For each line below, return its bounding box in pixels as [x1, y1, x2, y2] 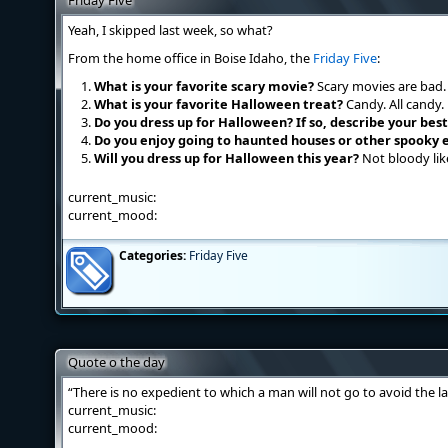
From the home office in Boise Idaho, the [68, 49, 313, 67]
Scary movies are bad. [313, 77, 446, 95]
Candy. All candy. [342, 95, 444, 113]
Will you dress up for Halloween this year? [93, 149, 359, 167]
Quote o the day [68, 353, 165, 371]
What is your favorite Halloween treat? [93, 95, 343, 113]
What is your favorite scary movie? [93, 77, 314, 95]
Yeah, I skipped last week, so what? [68, 21, 273, 39]
